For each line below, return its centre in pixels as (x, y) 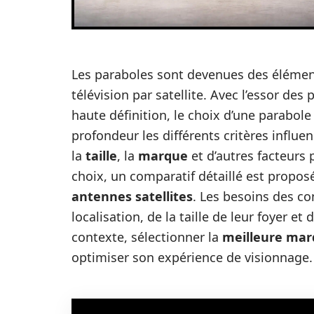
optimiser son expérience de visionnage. (192, 257)
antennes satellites (132, 196)
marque (163, 156)
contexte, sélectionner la (147, 237)
